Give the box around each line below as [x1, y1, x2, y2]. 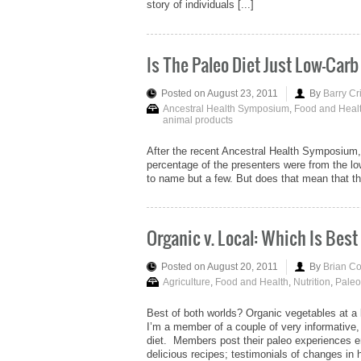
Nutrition [293, 276, 330, 288]
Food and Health [215, 276, 288, 288]
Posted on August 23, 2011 [161, 87, 278, 99]
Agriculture [163, 276, 210, 288]
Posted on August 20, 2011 [161, 261, 278, 273]
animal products [163, 114, 233, 126]
